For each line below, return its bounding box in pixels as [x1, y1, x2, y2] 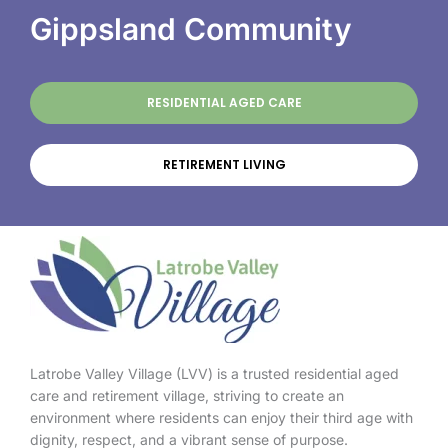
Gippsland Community [30, 10, 352, 47]
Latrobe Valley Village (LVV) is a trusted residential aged [30, 364, 399, 382]
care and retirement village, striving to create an [30, 386, 344, 404]
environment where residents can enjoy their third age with [30, 408, 413, 426]
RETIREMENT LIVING [162, 155, 286, 173]
